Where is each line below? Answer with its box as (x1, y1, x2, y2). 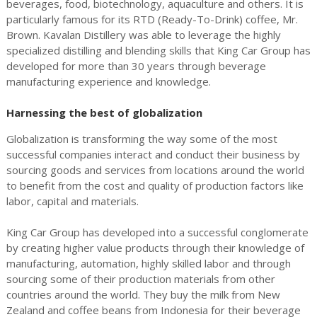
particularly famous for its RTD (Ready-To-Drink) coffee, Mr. (6, 12, 298, 26)
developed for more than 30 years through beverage (6, 59, 266, 73)
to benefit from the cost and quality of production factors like (6, 178, 304, 192)
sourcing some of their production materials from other (6, 272, 275, 286)
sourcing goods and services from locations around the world (6, 163, 304, 177)
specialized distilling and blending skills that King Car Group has (6, 43, 311, 57)
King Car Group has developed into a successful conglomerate (6, 225, 309, 239)
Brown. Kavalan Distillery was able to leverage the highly (6, 28, 281, 42)
